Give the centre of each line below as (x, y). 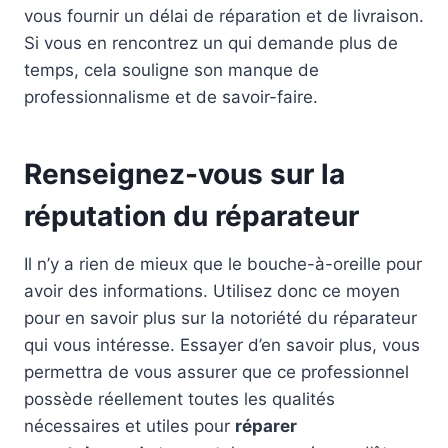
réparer (266, 425)
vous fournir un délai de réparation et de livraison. (224, 15)
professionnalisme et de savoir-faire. (173, 96)
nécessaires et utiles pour (129, 425)
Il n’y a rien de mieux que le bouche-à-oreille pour (223, 263)
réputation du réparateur (191, 215)
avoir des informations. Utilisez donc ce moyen (212, 290)
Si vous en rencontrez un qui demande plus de (211, 42)
